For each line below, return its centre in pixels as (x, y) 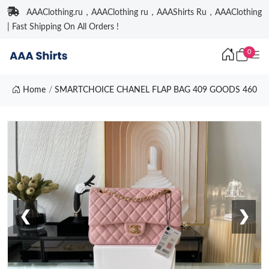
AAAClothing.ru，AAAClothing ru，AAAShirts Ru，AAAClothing (144, 13)
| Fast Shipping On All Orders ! (63, 27)
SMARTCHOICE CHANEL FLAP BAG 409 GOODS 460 (156, 90)
